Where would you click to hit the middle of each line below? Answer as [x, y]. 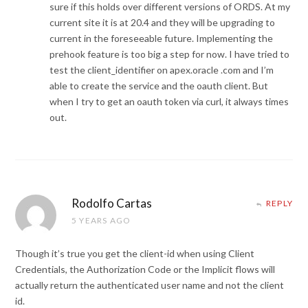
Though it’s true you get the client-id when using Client [135, 254]
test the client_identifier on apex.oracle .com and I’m [162, 70]
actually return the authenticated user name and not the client [150, 285]
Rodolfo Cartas [112, 203]
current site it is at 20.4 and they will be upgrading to [162, 23]
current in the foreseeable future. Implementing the [161, 38]
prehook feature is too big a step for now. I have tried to [169, 54]
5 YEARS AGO [101, 221]
